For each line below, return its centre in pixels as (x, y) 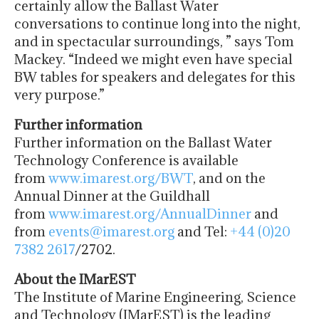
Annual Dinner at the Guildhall (112, 196)
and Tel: (202, 232)
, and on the (229, 178)
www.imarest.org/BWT (121, 178)
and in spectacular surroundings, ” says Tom (154, 42)
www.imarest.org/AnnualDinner (150, 214)
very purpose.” (59, 95)
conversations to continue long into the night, (157, 24)
